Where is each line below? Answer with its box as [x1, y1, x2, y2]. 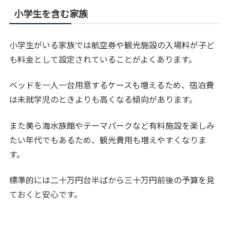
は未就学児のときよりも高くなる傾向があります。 [9, 93, 198, 106]
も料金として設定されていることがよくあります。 [9, 52, 197, 65]
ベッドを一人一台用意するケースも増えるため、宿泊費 [9, 79, 215, 91]
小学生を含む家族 [14, 6, 88, 20]
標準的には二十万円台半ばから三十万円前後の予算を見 [9, 174, 215, 186]
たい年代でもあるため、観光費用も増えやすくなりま [9, 133, 207, 146]
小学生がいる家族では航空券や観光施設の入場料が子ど [9, 38, 215, 51]
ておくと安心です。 [9, 188, 83, 200]
